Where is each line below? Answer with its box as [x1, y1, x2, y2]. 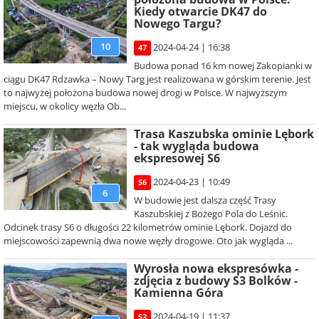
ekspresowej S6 [133, 150, 220, 166]
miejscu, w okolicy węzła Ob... [4, 100, 126, 113]
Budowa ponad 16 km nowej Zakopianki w [133, 59, 312, 72]
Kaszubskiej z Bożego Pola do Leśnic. [133, 207, 288, 220]
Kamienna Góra [133, 285, 224, 300]
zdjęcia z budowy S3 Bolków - [133, 273, 298, 288]
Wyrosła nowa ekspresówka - [133, 261, 298, 276]
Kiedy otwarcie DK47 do [133, 4, 267, 19]
